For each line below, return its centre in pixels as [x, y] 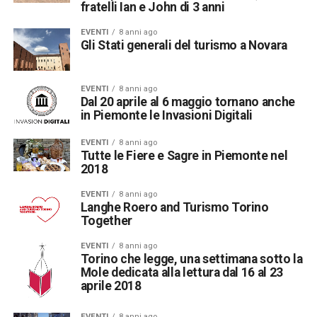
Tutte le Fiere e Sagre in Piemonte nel [184, 155]
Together [106, 220]
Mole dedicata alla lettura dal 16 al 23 [181, 272]
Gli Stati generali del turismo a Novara [184, 45]
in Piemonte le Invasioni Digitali [167, 115]
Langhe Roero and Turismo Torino [174, 207]
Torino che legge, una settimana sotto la [191, 259]
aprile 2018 [111, 286]
